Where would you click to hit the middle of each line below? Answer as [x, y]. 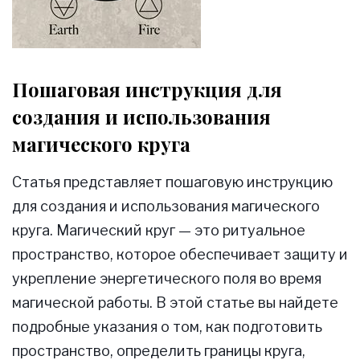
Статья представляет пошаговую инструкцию [172, 182]
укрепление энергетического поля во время [167, 279]
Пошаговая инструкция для [147, 90]
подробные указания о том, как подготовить [167, 327]
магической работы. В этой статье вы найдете [175, 303]
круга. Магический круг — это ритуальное [159, 231]
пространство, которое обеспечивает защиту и [180, 255]
